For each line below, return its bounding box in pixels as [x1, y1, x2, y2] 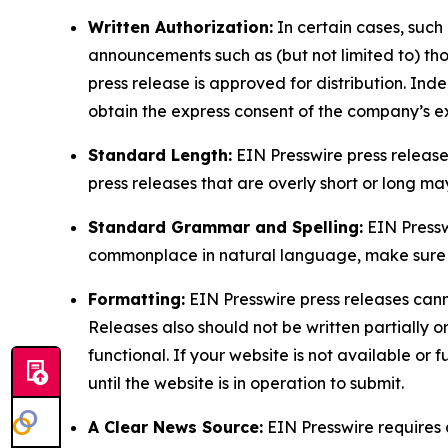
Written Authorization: [88, 17, 273, 38]
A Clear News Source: [88, 417, 263, 438]
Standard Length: [88, 145, 232, 166]
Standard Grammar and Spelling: [88, 217, 363, 238]
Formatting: [88, 289, 185, 310]
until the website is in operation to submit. [88, 373, 404, 394]
